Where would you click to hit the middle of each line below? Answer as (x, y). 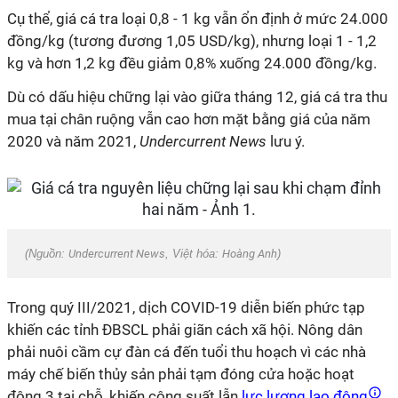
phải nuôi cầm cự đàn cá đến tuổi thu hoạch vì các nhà (187, 352)
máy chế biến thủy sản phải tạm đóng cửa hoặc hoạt (181, 374)
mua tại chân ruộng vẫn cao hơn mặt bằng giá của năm (189, 119)
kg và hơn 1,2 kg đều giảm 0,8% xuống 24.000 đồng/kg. (192, 63)
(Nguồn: (47, 254)
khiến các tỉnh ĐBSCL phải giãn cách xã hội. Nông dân (185, 330)
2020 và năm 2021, (73, 141)
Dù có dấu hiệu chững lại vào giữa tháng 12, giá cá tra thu (197, 97)
